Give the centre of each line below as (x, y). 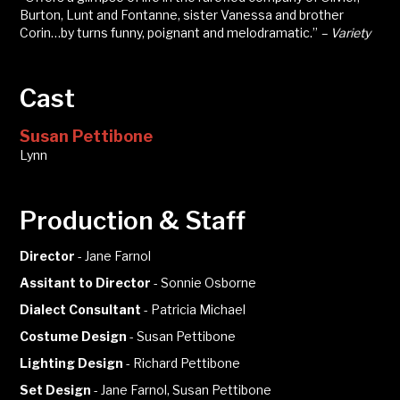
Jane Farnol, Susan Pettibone (187, 390)
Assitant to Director (86, 283)
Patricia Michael (199, 310)
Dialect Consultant (81, 310)
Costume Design (74, 337)
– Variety (346, 33)
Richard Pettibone (187, 363)
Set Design (56, 390)
